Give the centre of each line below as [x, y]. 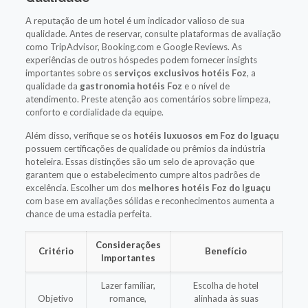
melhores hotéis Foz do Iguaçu [204, 187]
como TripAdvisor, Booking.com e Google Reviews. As [133, 46]
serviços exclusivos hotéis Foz [180, 73]
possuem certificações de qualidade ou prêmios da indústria [145, 148]
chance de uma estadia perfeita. [88, 213]
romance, [128, 298]
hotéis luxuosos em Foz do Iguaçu [206, 135]
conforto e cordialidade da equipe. [94, 112]
